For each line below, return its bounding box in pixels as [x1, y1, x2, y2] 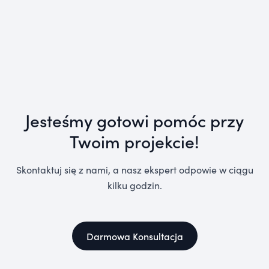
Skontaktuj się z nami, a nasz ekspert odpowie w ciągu [16, 163, 253, 177]
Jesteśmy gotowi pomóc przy [25, 108, 244, 133]
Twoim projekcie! [70, 129, 199, 154]
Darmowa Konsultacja [86, 229, 183, 243]
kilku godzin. [107, 178, 162, 192]
